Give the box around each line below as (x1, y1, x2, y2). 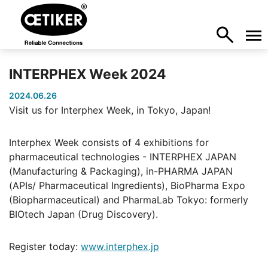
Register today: (9, 240, 81, 252)
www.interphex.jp (81, 240, 159, 252)
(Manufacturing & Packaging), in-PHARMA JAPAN (9, 165, 233, 177)
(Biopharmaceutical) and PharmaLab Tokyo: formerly (9, 194, 248, 206)
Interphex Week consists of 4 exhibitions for (9, 136, 209, 148)
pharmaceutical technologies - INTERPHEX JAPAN (9, 151, 236, 163)
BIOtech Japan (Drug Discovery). (9, 208, 158, 220)
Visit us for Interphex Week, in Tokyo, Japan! (9, 104, 211, 116)
